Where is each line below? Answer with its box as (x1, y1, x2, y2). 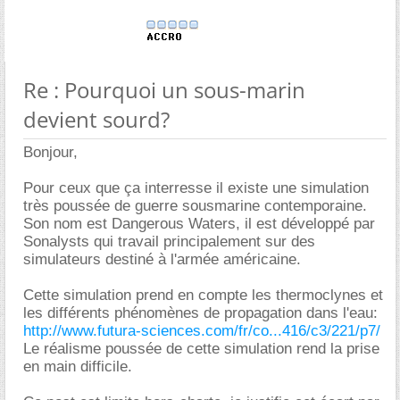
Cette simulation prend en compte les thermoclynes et (23, 286, 383, 304)
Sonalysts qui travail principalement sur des (23, 232, 315, 250)
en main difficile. (23, 357, 132, 375)
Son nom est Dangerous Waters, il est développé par (23, 214, 375, 232)
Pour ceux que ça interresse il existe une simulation (23, 179, 369, 196)
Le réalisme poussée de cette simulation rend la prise (23, 339, 379, 357)
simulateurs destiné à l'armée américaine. (23, 250, 301, 268)
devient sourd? (23, 104, 170, 134)
